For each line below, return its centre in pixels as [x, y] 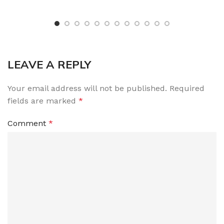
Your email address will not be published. [87, 88]
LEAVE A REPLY [49, 65]
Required [187, 88]
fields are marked [43, 101]
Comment [28, 123]
